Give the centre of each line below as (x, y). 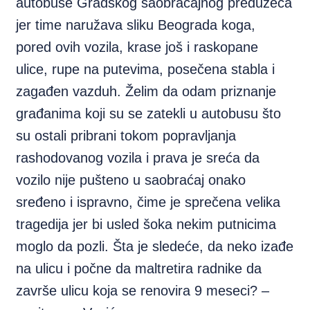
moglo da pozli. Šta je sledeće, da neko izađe (155, 246)
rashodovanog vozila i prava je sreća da (138, 158)
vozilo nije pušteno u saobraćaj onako (131, 180)
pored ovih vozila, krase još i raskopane (137, 47)
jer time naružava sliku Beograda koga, (136, 25)
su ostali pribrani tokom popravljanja (126, 136)
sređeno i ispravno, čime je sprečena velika (148, 202)
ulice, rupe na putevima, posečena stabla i (146, 69)
